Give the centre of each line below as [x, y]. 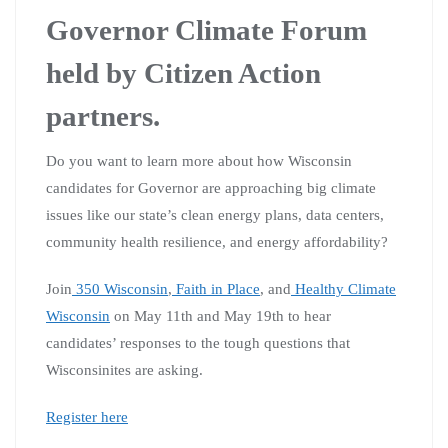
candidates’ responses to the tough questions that [198, 342]
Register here [87, 416]
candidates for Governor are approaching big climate [211, 187]
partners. [103, 115]
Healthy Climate [343, 288]
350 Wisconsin [120, 288]
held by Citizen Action [183, 72]
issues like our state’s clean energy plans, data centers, [215, 214]
